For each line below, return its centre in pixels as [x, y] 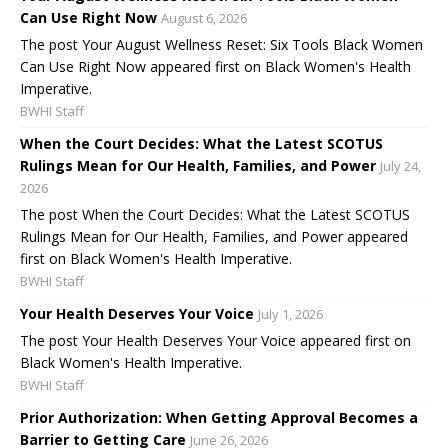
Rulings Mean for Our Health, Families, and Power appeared [214, 237]
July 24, [400, 166]
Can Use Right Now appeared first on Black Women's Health [215, 67]
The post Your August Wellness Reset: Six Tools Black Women [221, 45]
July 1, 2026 [290, 314]
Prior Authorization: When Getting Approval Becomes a [219, 418]
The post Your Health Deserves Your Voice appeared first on [215, 341]
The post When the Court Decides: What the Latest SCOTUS [215, 215]
